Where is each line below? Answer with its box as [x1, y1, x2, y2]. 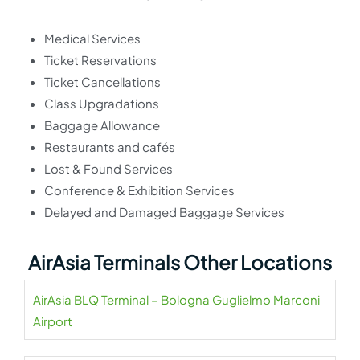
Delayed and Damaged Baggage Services [44, 204, 284, 219]
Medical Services [44, 31, 141, 46]
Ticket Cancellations [44, 74, 161, 89]
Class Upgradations [44, 96, 159, 111]
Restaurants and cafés [44, 139, 175, 154]
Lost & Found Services [44, 161, 173, 176]
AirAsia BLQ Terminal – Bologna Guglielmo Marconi [33, 292, 320, 307]
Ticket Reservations [44, 52, 157, 67]
